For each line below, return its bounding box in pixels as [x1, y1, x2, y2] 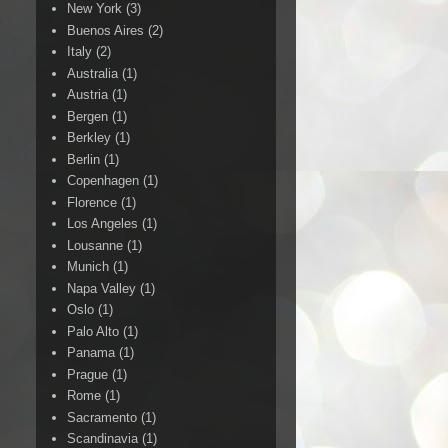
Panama [67, 345, 116, 361]
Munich [67, 259, 110, 275]
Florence [67, 194, 118, 210]
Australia [67, 65, 119, 81]
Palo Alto [67, 323, 120, 339]
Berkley [67, 130, 112, 146]
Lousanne [67, 237, 124, 253]
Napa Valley [67, 280, 137, 296]
